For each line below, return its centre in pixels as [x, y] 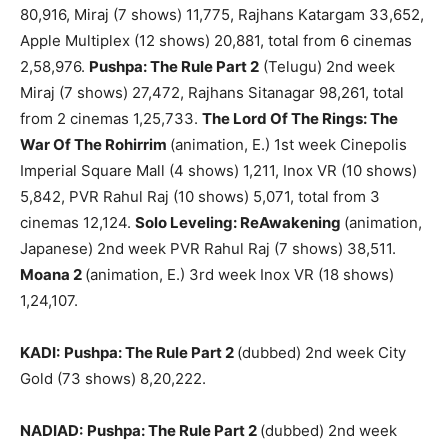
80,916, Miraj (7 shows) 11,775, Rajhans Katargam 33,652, [222, 15]
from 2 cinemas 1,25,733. [111, 119]
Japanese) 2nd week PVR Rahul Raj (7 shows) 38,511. [208, 249]
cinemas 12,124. [77, 223]
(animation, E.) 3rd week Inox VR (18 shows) [239, 275]
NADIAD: [51, 431]
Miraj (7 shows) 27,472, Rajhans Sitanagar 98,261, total [212, 93]
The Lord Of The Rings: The [300, 119]
